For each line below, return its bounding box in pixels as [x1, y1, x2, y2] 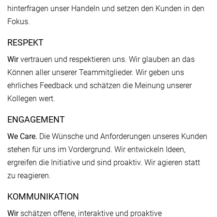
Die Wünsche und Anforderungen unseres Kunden [37, 132, 207, 141]
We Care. [7, 132, 37, 141]
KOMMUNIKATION [7, 192, 79, 201]
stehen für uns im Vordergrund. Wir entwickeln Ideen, [7, 145, 186, 154]
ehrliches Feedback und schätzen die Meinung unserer [7, 81, 192, 90]
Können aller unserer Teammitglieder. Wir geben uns [7, 68, 184, 77]
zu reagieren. [7, 171, 51, 180]
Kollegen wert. [7, 94, 55, 103]
